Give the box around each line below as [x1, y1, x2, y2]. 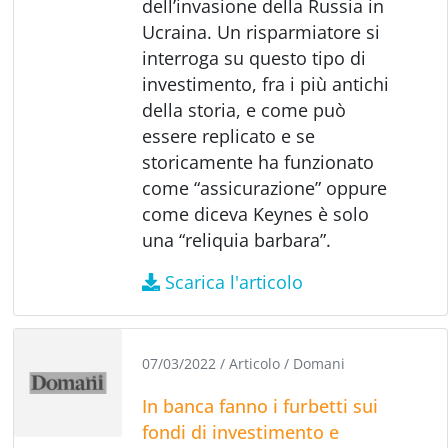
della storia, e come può [142, 97, 347, 122]
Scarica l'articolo [165, 269, 304, 294]
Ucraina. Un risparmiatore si [142, 19, 381, 44]
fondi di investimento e [142, 419, 340, 444]
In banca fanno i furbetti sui [142, 393, 379, 418]
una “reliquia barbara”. [142, 227, 332, 252]
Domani [293, 353, 346, 373]
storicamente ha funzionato [142, 149, 375, 174]
